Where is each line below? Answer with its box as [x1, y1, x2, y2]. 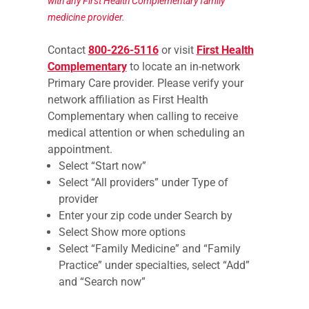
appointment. [47, 143, 119, 156]
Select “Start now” [58, 159, 146, 172]
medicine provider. [47, 12, 125, 23]
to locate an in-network [126, 60, 240, 73]
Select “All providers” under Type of [58, 176, 228, 189]
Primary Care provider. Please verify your [47, 77, 243, 90]
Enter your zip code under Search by [58, 209, 232, 222]
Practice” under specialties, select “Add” [58, 259, 250, 272]
